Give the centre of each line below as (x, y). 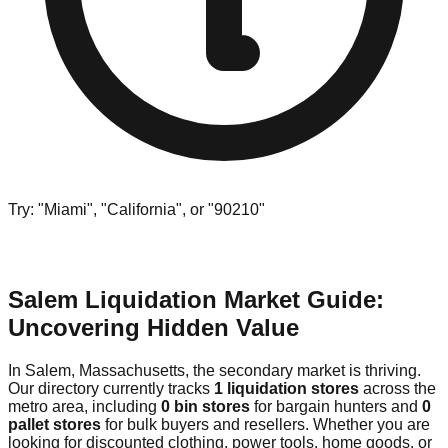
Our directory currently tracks (111, 388)
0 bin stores (205, 406)
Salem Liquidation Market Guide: (196, 299)
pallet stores (54, 424)
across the (397, 388)
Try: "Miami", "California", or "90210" (136, 209)
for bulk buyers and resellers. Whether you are (265, 424)
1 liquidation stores (286, 388)
